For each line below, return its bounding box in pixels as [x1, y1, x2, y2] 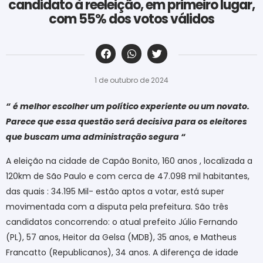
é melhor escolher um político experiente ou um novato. [13, 100, 249, 113]
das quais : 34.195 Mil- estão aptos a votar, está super [6, 185, 224, 197]
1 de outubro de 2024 [95, 75, 168, 86]
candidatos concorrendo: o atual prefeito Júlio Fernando [6, 215, 238, 228]
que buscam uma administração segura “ [6, 131, 186, 143]
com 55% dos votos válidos [49, 9, 214, 28]
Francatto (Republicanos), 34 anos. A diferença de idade [6, 246, 238, 258]
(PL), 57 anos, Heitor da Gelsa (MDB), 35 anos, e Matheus [6, 231, 237, 243]
